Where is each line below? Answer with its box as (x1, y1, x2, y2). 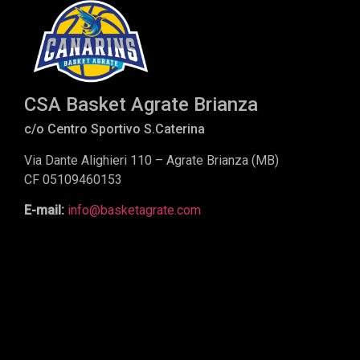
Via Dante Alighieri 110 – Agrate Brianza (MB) (24, 152, 279, 168)
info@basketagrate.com (67, 202, 201, 219)
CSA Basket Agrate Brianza (24, 92, 258, 116)
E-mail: (24, 202, 67, 219)
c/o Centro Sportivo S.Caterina (24, 121, 205, 137)
